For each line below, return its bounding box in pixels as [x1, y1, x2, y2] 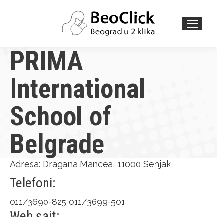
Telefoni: [10, 175, 56, 191]
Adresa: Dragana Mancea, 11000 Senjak [10, 159, 171, 169]
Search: [14, 24, 45, 34]
